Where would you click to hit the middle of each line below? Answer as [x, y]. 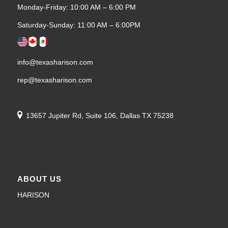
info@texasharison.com [55, 62]
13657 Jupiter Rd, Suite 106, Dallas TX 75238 [99, 115]
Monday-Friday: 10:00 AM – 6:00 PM [76, 7]
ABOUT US [39, 179]
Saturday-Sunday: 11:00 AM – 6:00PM [79, 25]
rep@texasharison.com [54, 80]
